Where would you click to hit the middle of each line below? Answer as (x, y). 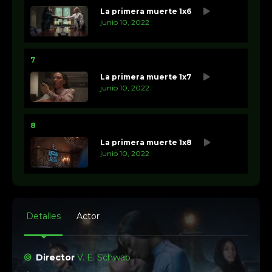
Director (56, 257)
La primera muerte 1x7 (146, 77)
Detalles (43, 216)
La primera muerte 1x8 (146, 142)
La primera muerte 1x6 (146, 11)
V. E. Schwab (104, 257)
